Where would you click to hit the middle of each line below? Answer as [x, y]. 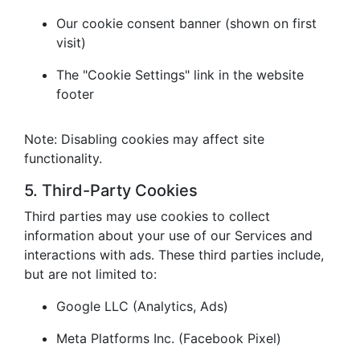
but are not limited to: [90, 274]
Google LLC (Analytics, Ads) [142, 306]
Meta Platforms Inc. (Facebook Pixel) [169, 338]
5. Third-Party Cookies [111, 190]
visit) [71, 43]
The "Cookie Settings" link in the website [180, 75]
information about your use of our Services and [168, 235]
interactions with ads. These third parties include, [174, 255]
